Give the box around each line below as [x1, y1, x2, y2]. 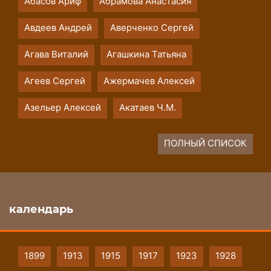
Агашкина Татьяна [106, 48, 186, 60]
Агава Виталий [24, 48, 88, 60]
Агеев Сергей [24, 75, 85, 87]
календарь [9, 203, 73, 217]
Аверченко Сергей [110, 22, 194, 34]
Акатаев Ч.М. [119, 102, 176, 114]
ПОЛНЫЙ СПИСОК [164, 137, 247, 149]
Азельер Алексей [24, 102, 101, 114]
